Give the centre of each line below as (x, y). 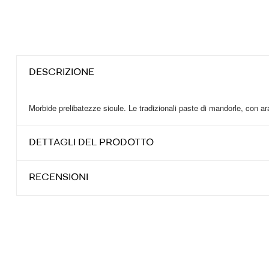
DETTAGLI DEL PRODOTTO (91, 143)
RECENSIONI (59, 178)
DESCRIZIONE (62, 73)
